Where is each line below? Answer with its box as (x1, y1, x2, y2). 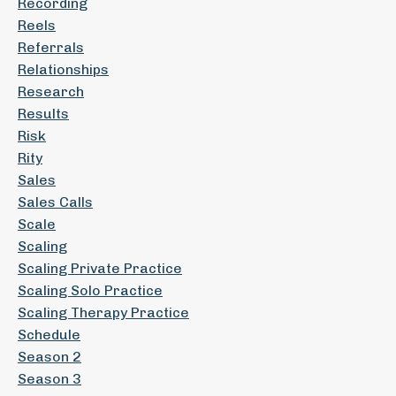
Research (18, 83, 84, 100)
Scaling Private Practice (18, 260, 182, 277)
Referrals (18, 39, 84, 56)
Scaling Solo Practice (18, 282, 163, 299)
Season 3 (18, 370, 81, 387)
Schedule (18, 326, 80, 343)
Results (18, 105, 69, 122)
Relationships (18, 61, 109, 78)
